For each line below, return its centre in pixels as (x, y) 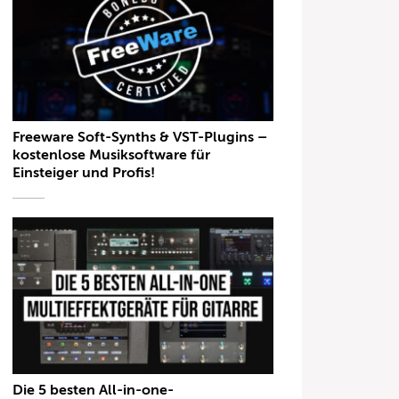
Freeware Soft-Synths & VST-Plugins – (140, 138)
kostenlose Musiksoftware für (112, 155)
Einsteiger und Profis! (84, 173)
